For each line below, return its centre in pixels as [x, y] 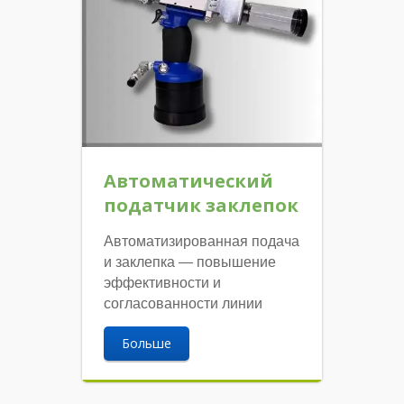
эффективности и [163, 283]
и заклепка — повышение [190, 262]
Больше [147, 344]
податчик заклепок [202, 206]
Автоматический [189, 181]
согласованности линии [184, 304]
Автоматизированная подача [202, 242]
